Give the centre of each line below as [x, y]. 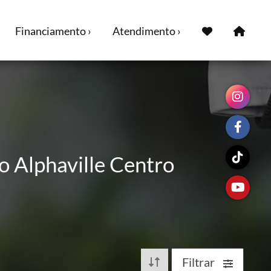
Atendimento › [147, 31]
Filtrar [200, 262]
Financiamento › [53, 31]
